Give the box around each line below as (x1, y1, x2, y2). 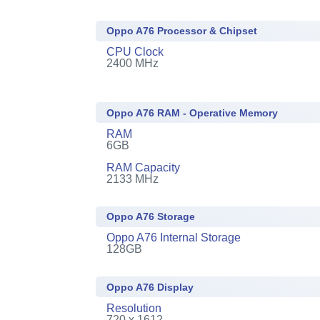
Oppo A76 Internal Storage (106, 231, 241, 244)
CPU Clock (106, 46, 164, 58)
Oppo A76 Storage (106, 211, 196, 222)
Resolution (106, 301, 162, 314)
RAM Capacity (106, 161, 181, 174)
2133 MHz (106, 172, 159, 185)
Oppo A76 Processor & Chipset (106, 25, 258, 36)
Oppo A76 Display (106, 281, 194, 293)
